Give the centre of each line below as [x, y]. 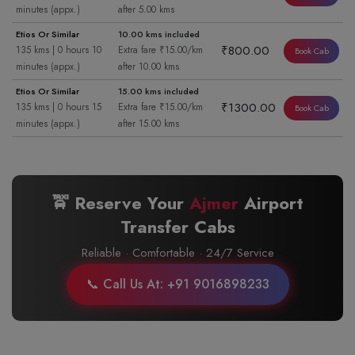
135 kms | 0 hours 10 [59, 50]
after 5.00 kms [146, 10]
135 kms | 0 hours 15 [59, 107]
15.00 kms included [158, 91]
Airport [271, 203]
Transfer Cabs [177, 227]
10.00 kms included [159, 34]
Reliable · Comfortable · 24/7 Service [177, 253]
